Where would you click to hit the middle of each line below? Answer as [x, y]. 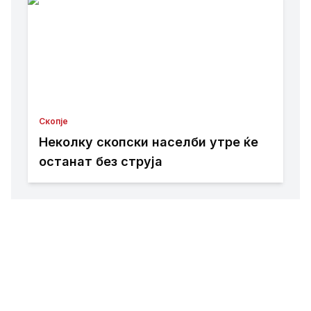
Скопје [53, 121]
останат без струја [101, 161]
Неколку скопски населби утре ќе [149, 142]
